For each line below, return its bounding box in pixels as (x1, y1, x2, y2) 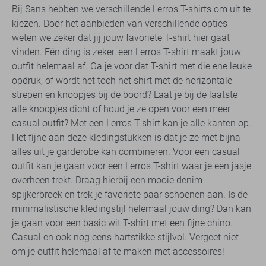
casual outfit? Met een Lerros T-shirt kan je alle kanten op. (12, 117, 251, 129)
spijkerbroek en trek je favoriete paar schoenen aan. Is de (12, 188, 248, 200)
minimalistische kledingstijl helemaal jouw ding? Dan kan (12, 202, 251, 214)
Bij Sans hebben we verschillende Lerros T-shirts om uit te (12, 3, 251, 15)
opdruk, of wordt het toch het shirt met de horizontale (12, 74, 232, 86)
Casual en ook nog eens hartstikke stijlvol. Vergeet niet (12, 231, 239, 243)
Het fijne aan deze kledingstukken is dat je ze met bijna (12, 131, 240, 143)
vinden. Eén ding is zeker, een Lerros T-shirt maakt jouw (12, 46, 241, 58)
